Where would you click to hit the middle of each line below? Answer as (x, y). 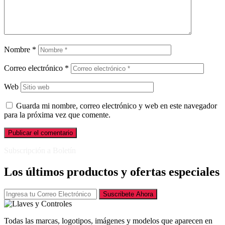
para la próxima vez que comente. (57, 115)
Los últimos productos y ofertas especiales (112, 172)
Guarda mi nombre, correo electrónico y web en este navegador (117, 106)
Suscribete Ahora (128, 194)
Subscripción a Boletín (40, 151)
